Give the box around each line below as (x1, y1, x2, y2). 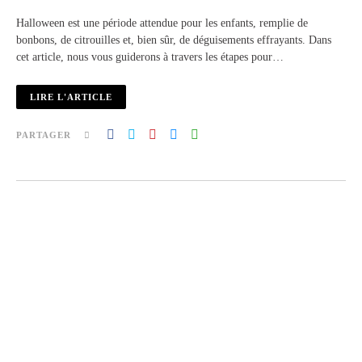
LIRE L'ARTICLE (30, 92, 112, 102)
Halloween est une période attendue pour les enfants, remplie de (16, 16, 308, 29)
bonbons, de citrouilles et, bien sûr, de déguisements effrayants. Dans (16, 33, 331, 46)
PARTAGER (16, 130, 71, 140)
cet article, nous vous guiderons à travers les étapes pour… (16, 50, 284, 63)
